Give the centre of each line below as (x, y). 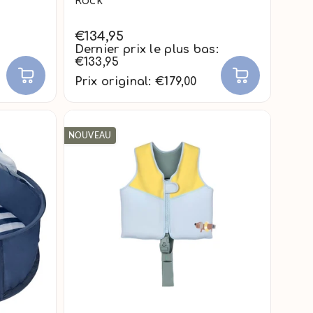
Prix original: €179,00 (136, 82)
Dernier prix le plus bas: (147, 50)
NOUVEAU (90, 136)
